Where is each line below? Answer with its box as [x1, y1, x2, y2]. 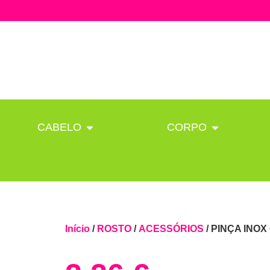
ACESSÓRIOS [138, 224, 204, 234]
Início [64, 224, 90, 234]
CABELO [37, 121, 82, 133]
